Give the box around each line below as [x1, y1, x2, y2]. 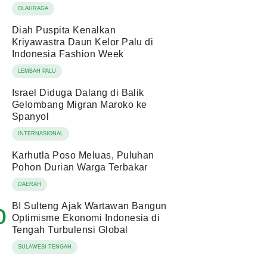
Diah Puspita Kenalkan [12, 24, 116, 35]
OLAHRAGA [18, 5, 48, 11]
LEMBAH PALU [18, 67, 56, 74]
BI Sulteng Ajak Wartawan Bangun [12, 200, 167, 211]
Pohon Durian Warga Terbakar [12, 162, 148, 172]
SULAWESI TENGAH [18, 243, 72, 250]
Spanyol [12, 111, 49, 122]
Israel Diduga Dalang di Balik [12, 87, 144, 98]
